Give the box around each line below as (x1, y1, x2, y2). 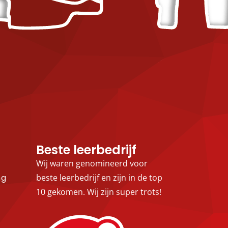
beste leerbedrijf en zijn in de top (36, 172, 162, 183)
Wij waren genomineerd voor (36, 158, 148, 169)
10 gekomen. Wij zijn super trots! (36, 186, 161, 197)
